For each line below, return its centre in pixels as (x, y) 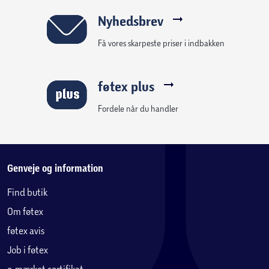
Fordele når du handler (138, 108)
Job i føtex (28, 249)
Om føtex (25, 211)
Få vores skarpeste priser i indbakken (161, 43)
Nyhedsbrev (130, 21)
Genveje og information (55, 168)
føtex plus (126, 86)
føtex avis (26, 230)
